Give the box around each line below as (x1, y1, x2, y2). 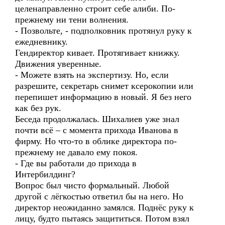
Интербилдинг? (15, 169, 75, 179)
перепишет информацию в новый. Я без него (15, 92, 191, 102)
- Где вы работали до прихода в (15, 158, 137, 168)
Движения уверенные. (15, 59, 101, 69)
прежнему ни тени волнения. (15, 15, 129, 25)
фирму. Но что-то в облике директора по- (15, 136, 177, 146)
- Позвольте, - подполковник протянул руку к (15, 26, 192, 36)
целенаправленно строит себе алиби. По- (15, 4, 175, 14)
